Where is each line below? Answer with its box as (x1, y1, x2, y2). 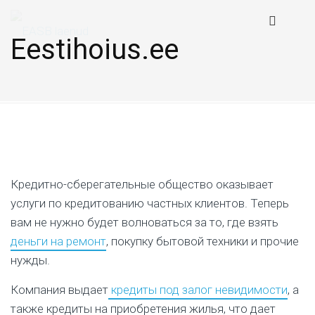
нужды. (11, 253, 50, 267)
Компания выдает (11, 283, 108, 297)
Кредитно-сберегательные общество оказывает (11, 177, 274, 191)
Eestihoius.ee (11, 33, 179, 66)
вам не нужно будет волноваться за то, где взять (11, 215, 278, 229)
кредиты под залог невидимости (108, 283, 288, 297)
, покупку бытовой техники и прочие (106, 234, 299, 248)
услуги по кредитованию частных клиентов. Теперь (11, 196, 289, 210)
